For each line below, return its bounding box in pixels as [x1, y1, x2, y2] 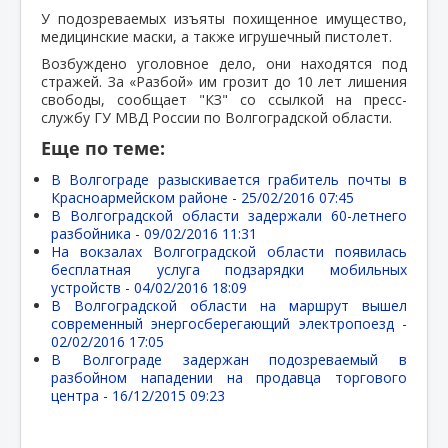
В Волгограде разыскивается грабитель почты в [51, 169, 407, 189]
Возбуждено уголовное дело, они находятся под [41, 53, 407, 73]
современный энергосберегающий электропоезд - [51, 313, 407, 333]
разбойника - [51, 223, 144, 243]
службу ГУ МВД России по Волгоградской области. [41, 107, 392, 127]
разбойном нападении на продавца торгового [51, 367, 407, 387]
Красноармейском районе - [51, 187, 241, 207]
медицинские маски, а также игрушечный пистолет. [41, 26, 392, 46]
